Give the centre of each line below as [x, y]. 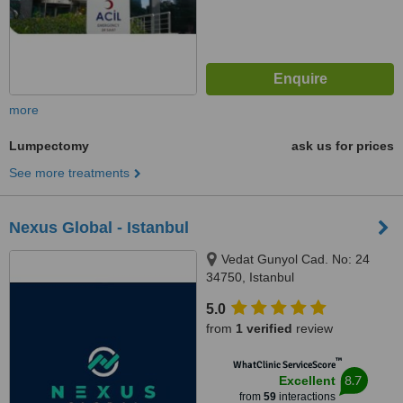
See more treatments [69, 173]
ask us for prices [343, 146]
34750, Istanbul [250, 277]
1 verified [264, 328]
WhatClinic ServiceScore [284, 365]
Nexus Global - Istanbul [99, 228]
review [313, 328]
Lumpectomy [49, 146]
